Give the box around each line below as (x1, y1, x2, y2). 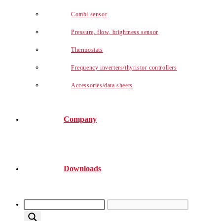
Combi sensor (71, 10, 108, 18)
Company (64, 115, 97, 123)
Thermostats (71, 46, 103, 53)
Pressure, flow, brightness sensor (71, 28, 158, 36)
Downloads (64, 164, 101, 173)
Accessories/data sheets (71, 81, 133, 89)
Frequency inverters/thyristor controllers (71, 64, 177, 71)
